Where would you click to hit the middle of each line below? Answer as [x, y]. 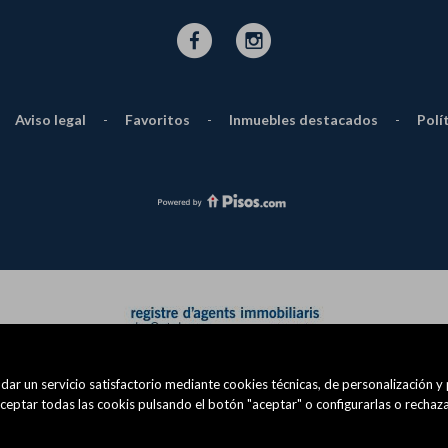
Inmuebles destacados [303, 119]
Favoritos [157, 119]
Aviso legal [50, 119]
